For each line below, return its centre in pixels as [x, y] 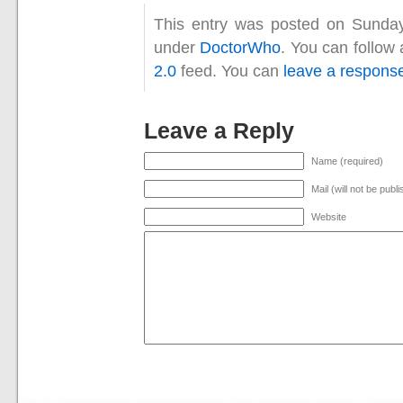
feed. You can [230, 70]
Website [329, 216]
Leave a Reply [219, 130]
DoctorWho [241, 47]
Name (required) [347, 161]
